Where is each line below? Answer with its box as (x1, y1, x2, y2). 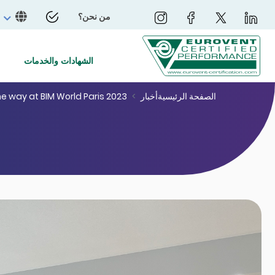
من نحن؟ (78, 11, 110, 23)
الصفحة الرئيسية (158, 90, 216, 103)
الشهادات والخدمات (24, 54, 93, 67)
